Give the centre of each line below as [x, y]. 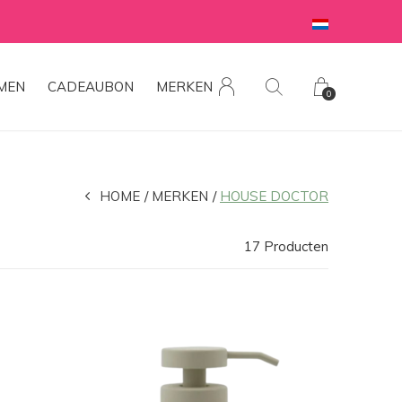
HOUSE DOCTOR [274, 196]
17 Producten [286, 246]
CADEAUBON [91, 87]
